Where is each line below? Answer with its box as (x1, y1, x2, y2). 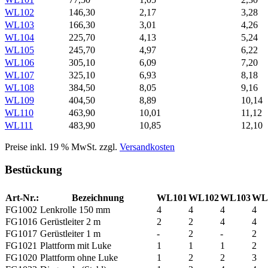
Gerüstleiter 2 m (40, 216, 100, 227)
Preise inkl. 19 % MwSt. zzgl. (5, 141, 120, 152)
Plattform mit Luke (40, 240, 111, 251)
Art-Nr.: (5, 192, 39, 203)
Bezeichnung (72, 192, 124, 203)
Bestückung (5, 163, 62, 176)
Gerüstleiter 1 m (40, 228, 100, 239)
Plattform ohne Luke (40, 252, 118, 263)
